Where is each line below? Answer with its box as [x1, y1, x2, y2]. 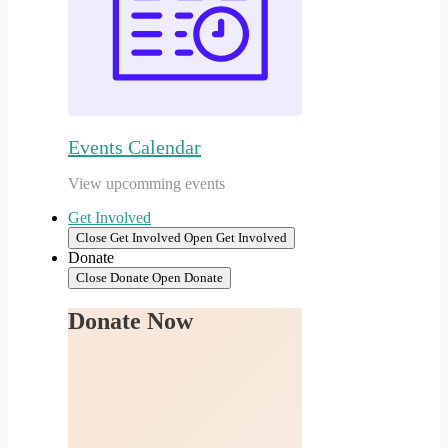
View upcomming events [68, 174, 225, 192]
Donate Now [68, 308, 193, 335]
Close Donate [76, 269, 149, 285]
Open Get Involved [184, 229, 287, 245]
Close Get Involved [76, 229, 181, 245]
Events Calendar [68, 135, 201, 158]
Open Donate [152, 269, 223, 285]
